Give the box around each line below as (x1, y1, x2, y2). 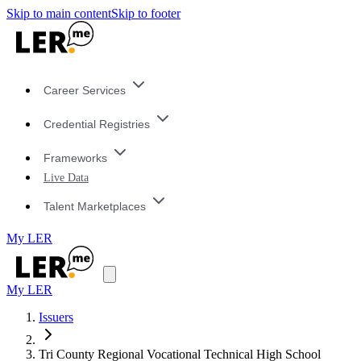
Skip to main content (6, 6, 111, 20)
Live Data (43, 171, 89, 185)
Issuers (39, 310, 73, 325)
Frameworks (43, 151, 107, 164)
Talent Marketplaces (43, 199, 146, 213)
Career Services (43, 84, 126, 98)
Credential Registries (43, 118, 150, 131)
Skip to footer (111, 6, 180, 20)
